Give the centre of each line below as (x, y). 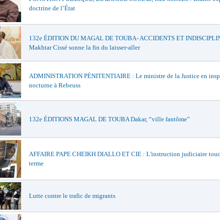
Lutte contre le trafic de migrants (72, 196)
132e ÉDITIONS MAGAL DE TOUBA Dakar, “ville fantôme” (110, 119)
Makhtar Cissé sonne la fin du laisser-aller (84, 47)
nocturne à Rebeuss (55, 85)
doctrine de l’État (52, 8)
